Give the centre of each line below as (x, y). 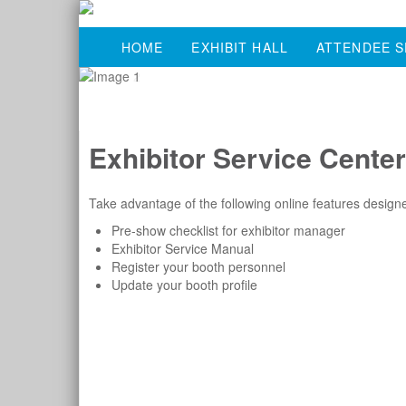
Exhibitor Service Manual (183, 248)
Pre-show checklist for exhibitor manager (228, 230)
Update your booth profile (184, 285)
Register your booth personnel (198, 266)
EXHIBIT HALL (240, 47)
